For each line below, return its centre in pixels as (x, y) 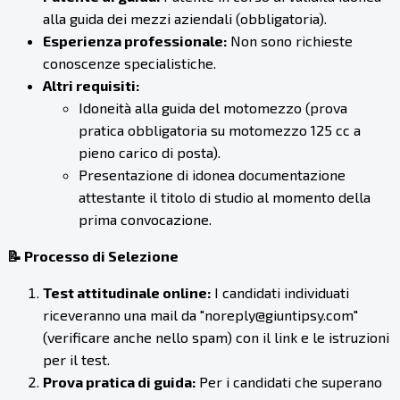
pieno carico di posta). (150, 153)
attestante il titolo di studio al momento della (225, 197)
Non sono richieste (290, 41)
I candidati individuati (280, 293)
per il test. (76, 360)
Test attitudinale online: (127, 293)
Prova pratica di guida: (119, 382)
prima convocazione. (145, 220)
